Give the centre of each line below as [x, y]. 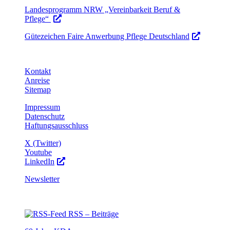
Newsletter [42, 179]
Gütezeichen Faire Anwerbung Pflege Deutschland [107, 36]
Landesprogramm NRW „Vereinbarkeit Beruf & [102, 9]
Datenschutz [45, 116]
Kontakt [38, 71]
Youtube [38, 152]
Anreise [37, 80]
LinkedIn [40, 161]
